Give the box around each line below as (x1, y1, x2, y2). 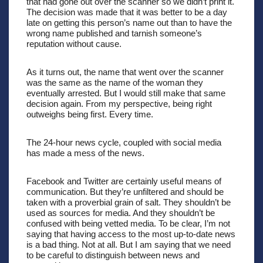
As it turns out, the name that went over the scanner (26, 66, 224, 77)
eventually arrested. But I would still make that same (26, 87, 225, 98)
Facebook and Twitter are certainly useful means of (26, 176, 221, 186)
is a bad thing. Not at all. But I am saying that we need (26, 239, 231, 249)
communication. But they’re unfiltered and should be (26, 186, 224, 197)
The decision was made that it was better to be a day (26, 6, 227, 17)
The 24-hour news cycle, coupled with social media (26, 137, 221, 147)
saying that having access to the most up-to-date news (26, 228, 235, 239)
